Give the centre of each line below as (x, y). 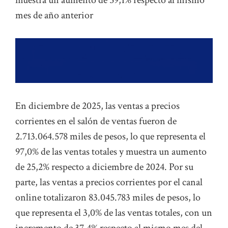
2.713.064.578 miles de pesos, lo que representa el (110, 136)
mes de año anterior (54, 16)
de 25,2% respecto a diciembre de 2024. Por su (104, 167)
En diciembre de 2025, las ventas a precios (97, 106)
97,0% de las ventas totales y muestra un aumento (111, 151)
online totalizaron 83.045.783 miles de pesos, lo (108, 197)
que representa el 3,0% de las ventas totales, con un (114, 212)
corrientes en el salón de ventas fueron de (96, 121)
